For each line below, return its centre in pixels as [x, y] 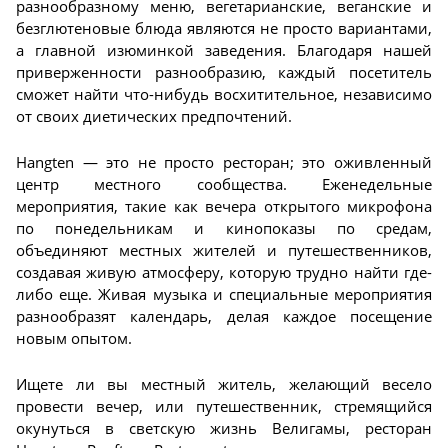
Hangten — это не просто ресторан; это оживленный [224, 162]
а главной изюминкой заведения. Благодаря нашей [224, 50]
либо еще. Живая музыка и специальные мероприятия [224, 294]
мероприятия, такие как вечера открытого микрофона [224, 206]
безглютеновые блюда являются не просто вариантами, [224, 28]
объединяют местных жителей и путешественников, [224, 250]
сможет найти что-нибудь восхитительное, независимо [224, 94]
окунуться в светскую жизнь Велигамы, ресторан [224, 428]
